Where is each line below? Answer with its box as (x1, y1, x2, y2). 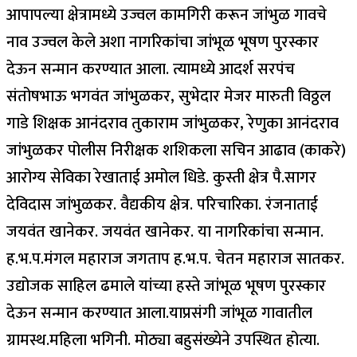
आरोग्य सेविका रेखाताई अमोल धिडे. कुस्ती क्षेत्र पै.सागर (6, 163, 316, 191)
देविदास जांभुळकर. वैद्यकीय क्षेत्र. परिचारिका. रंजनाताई (6, 190, 318, 218)
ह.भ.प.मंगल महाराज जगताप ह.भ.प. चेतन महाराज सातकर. (6, 245, 344, 273)
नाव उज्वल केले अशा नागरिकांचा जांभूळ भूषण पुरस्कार (6, 28, 319, 56)
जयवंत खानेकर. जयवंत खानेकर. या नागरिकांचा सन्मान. (6, 218, 324, 245)
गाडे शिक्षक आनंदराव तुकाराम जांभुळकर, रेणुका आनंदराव (6, 109, 339, 137)
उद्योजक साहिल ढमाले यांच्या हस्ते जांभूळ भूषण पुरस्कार (6, 272, 326, 300)
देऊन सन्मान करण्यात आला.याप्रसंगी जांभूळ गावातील (6, 299, 312, 327)
